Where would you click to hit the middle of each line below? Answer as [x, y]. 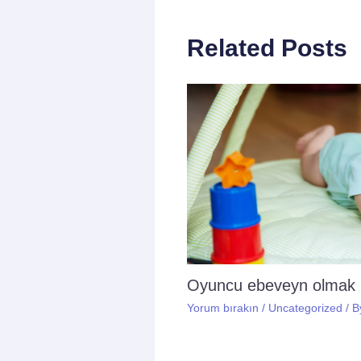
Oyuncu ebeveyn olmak [271, 285]
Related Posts [267, 48]
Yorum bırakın [223, 307]
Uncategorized [305, 307]
